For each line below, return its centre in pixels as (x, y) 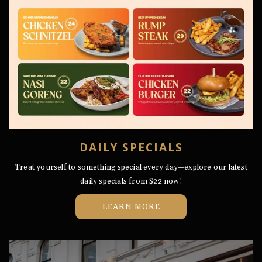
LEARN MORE (131, 207)
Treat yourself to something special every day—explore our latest (131, 167)
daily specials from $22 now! (131, 181)
